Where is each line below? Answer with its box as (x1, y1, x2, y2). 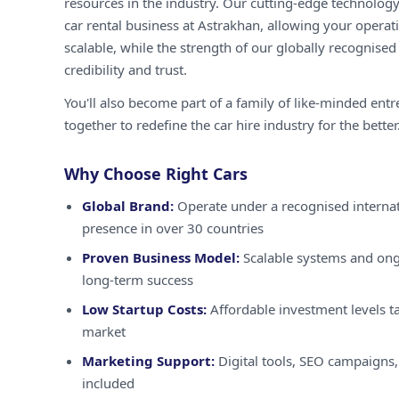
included (82, 374, 134, 392)
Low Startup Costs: (82, 300, 207, 318)
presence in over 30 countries (82, 219, 264, 237)
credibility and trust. (64, 61, 187, 78)
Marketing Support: (82, 352, 215, 370)
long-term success (82, 271, 193, 289)
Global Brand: (82, 197, 174, 215)
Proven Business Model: (82, 248, 240, 266)
